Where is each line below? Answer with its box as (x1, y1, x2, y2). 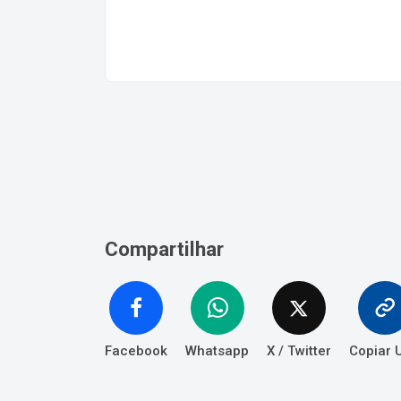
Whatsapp (185, 342, 249, 359)
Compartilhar (105, 236, 224, 260)
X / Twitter (267, 342, 331, 359)
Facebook (105, 342, 167, 359)
